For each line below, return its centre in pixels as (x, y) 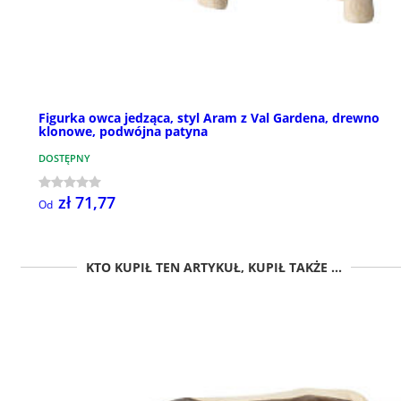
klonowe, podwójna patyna (123, 132)
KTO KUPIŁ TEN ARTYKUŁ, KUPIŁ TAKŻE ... (214, 268)
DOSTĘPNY (64, 158)
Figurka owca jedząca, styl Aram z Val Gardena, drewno (209, 118)
